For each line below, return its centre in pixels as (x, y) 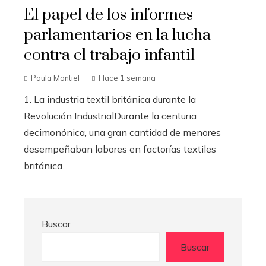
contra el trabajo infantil (109, 55)
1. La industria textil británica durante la (110, 99)
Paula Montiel (55, 77)
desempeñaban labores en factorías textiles (120, 149)
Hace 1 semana (127, 77)
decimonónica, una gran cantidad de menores (122, 132)
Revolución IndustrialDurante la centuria (110, 115)
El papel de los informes (108, 15)
